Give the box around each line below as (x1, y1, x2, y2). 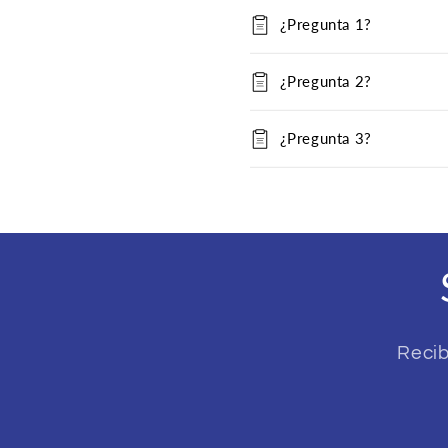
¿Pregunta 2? (279, 72, 372, 91)
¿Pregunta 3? (279, 129, 372, 148)
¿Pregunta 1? (279, 14, 372, 33)
